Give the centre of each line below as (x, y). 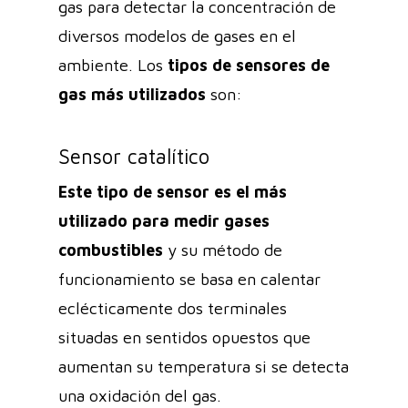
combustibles (111, 250)
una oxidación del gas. (142, 395)
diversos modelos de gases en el (177, 36)
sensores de (283, 65)
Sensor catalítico (134, 156)
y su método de (223, 250)
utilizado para (116, 220)
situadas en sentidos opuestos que (184, 337)
